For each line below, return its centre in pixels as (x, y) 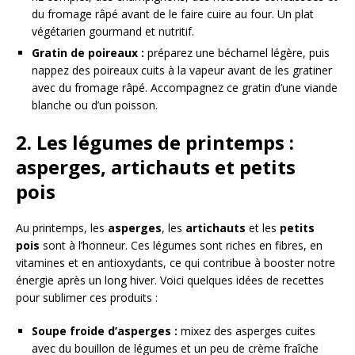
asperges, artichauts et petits (156, 167)
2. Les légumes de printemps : (155, 143)
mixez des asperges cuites (246, 331)
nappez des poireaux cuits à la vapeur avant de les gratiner (182, 71)
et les (263, 228)
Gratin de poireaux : (88, 53)
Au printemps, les (62, 228)
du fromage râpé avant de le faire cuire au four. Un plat (173, 14)
